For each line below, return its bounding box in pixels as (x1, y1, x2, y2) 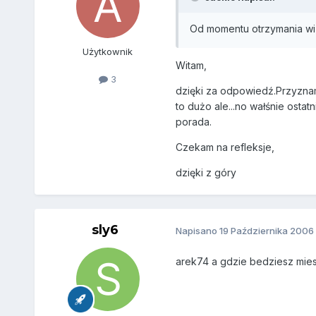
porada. (175, 115, 212, 128)
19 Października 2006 (219, 225, 314, 237)
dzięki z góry (175, 166, 236, 178)
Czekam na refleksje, (175, 140, 274, 153)
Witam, (175, 59, 207, 71)
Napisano (175, 225, 219, 237)
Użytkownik (83, 46, 133, 58)
